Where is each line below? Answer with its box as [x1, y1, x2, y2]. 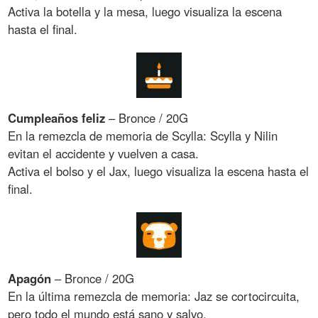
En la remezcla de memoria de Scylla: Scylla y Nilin [8, 127, 278, 145]
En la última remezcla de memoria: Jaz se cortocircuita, [8, 287, 300, 305]
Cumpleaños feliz [8, 109, 106, 127]
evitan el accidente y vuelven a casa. [8, 145, 199, 163]
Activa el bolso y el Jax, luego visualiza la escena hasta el [8, 163, 309, 180]
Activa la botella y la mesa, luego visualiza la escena [8, 2, 283, 20]
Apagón [8, 270, 52, 287]
